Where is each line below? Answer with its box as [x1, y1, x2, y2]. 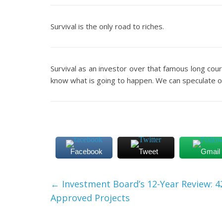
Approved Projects [51, 192, 130, 204]
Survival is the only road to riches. [51, 21, 164, 31]
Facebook [70, 147, 103, 156]
